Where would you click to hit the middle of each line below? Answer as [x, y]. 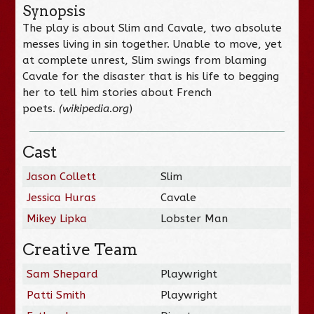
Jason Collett [62, 176]
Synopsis [54, 11]
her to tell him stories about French [117, 92]
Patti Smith [56, 295]
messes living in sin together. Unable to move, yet [152, 44]
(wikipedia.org [94, 108]
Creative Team [80, 249]
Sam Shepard [63, 274]
